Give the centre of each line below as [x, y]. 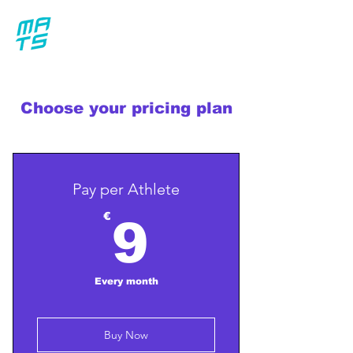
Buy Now [126, 334]
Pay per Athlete [126, 189]
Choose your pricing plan [126, 108]
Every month [126, 281]
